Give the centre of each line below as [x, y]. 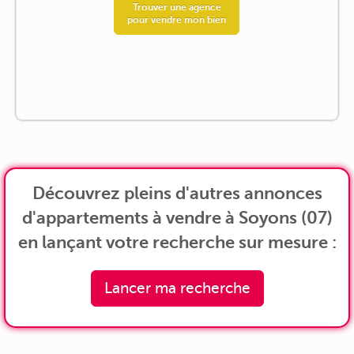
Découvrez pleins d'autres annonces [177, 193]
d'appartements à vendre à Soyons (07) [177, 217]
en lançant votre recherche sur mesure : [177, 242]
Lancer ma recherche [177, 288]
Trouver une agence [177, 8]
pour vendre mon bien [177, 20]
